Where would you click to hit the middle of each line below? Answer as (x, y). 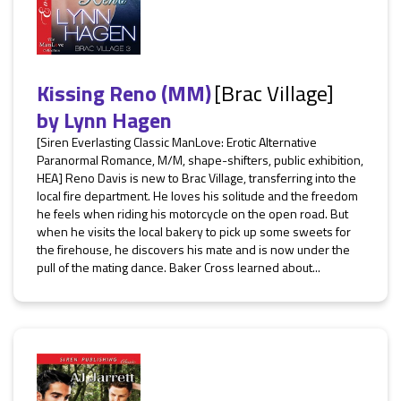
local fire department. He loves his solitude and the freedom (197, 196)
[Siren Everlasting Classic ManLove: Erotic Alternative (177, 142)
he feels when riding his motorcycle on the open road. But (192, 213)
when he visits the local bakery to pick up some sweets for (194, 231)
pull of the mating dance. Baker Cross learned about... (179, 267)
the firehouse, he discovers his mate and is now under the (193, 249)
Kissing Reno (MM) (124, 93)
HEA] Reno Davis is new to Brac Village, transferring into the (196, 178)
